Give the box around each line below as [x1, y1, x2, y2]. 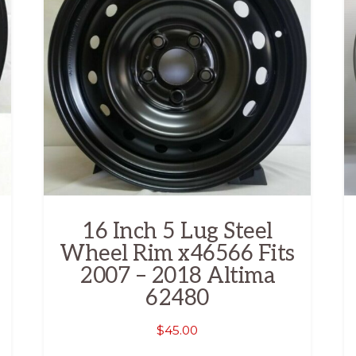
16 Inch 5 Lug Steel [82, 218, 273, 245]
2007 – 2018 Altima [79, 262, 276, 289]
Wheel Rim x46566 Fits [60, 240, 295, 267]
